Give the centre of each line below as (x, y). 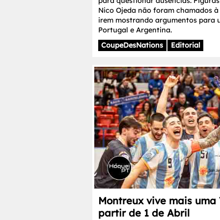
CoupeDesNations (132, 45)
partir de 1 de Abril (144, 213)
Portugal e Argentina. (135, 30)
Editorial (185, 45)
